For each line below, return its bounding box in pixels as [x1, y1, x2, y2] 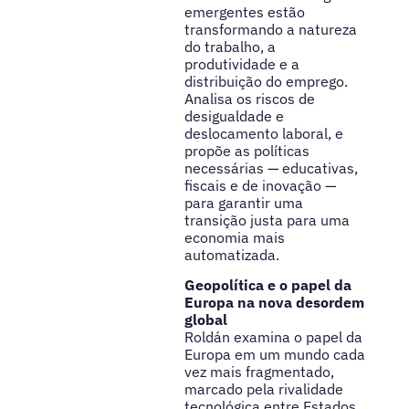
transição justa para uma [184, 210, 350, 229]
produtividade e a [184, 54, 299, 73]
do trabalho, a [184, 37, 276, 56]
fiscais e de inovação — [184, 175, 336, 194]
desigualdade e [184, 106, 284, 125]
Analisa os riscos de [184, 89, 315, 108]
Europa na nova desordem [184, 293, 364, 312]
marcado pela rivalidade [184, 380, 343, 399]
